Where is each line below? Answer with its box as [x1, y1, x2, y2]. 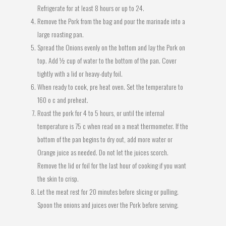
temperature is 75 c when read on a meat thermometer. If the [37, 121, 188, 131]
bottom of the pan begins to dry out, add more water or [37, 134, 173, 144]
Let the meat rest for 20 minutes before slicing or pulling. [37, 186, 179, 197]
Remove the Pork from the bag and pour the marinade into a [37, 16, 185, 26]
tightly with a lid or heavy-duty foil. [37, 68, 123, 79]
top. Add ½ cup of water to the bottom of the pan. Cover [37, 55, 177, 66]
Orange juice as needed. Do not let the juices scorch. [37, 147, 168, 157]
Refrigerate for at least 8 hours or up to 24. [37, 3, 144, 13]
